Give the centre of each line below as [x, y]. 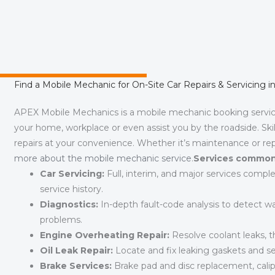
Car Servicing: [72, 174]
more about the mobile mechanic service [103, 159]
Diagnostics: [69, 205]
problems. [61, 220]
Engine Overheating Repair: [105, 235]
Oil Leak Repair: [76, 251]
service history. [72, 189]
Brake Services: [76, 266]
